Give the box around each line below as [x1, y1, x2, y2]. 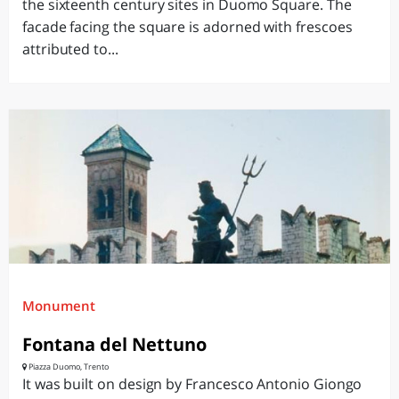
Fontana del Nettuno [22, 332, 207, 356]
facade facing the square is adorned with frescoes [22, 17, 353, 37]
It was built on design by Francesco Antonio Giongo [22, 374, 362, 394]
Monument [22, 297, 95, 314]
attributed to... [22, 39, 118, 59]
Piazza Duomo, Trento [27, 361, 109, 372]
